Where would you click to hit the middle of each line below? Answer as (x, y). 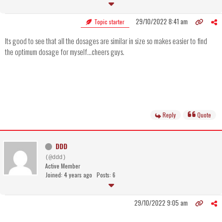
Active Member (63, 166)
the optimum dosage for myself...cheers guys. (65, 52)
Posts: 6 (106, 175)
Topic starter (109, 22)
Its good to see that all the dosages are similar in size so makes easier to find (106, 41)
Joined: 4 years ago (69, 175)
